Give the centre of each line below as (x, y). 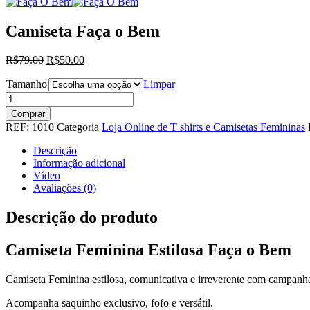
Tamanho (27, 84)
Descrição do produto (82, 218)
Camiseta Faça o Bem (83, 31)
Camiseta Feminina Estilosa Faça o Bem (148, 250)
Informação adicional (79, 163)
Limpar (159, 84)
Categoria (79, 127)
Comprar (28, 114)
